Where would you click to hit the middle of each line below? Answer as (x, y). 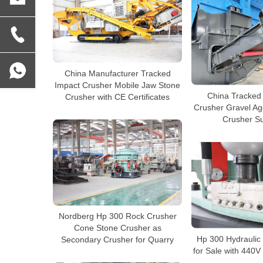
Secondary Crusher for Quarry (117, 239)
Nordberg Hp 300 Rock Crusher (117, 216)
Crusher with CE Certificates (117, 97)
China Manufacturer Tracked (117, 73)
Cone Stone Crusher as (117, 227)
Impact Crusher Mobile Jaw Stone (117, 85)
